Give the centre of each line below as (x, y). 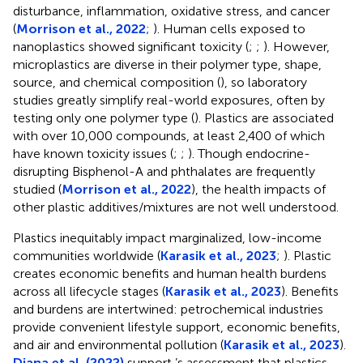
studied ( (37, 189)
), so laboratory (264, 82)
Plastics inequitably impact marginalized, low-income (167, 237)
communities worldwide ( (87, 255)
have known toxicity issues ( (93, 153)
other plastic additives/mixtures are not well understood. (176, 207)
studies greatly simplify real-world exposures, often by (169, 100)
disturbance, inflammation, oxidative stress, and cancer (171, 11)
